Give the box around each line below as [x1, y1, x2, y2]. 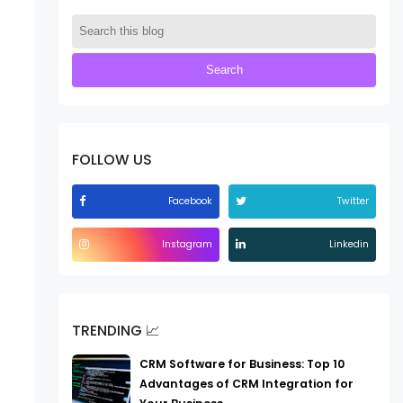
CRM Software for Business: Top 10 [139, 356, 345, 372]
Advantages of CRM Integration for [139, 376, 354, 392]
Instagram [162, 237, 213, 251]
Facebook [168, 193, 213, 208]
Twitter [337, 193, 369, 208]
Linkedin [329, 237, 369, 251]
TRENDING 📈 [72, 320, 161, 340]
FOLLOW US [72, 150, 153, 170]
